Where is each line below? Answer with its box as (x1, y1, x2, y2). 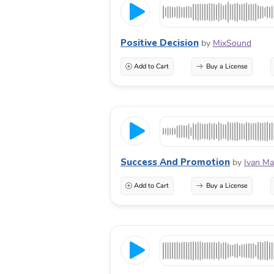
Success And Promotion (120, 156, 230, 169)
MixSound (213, 37, 251, 50)
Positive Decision (120, 37, 199, 50)
